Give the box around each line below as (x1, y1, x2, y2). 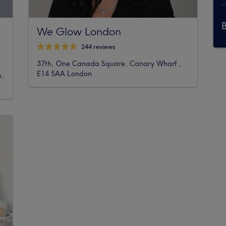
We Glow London (37, 24, 122, 38)
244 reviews (81, 43, 116, 51)
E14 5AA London (37, 69, 92, 78)
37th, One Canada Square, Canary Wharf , (37, 59, 182, 68)
